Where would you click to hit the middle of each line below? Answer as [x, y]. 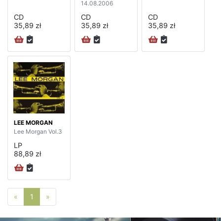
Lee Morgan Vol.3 [38, 131]
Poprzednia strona [48, 196]
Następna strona [77, 196]
